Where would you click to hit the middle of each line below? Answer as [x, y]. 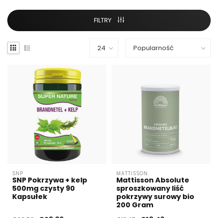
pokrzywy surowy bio [155, 197]
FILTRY [103, 20]
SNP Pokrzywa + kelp [50, 180]
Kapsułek [30, 197]
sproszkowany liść [150, 189]
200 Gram [135, 205]
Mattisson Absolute [153, 180]
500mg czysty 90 [44, 189]
